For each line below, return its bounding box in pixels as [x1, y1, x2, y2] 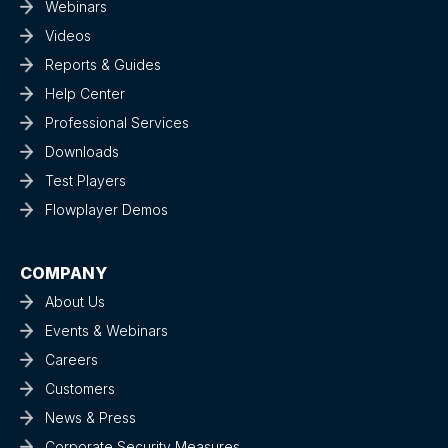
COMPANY [20, 262, 107, 283]
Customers [45, 379, 115, 397]
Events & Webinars [45, 321, 168, 339]
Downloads [45, 143, 119, 161]
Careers [45, 350, 98, 368]
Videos [45, 27, 91, 45]
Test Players [45, 172, 126, 190]
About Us [45, 292, 105, 310]
